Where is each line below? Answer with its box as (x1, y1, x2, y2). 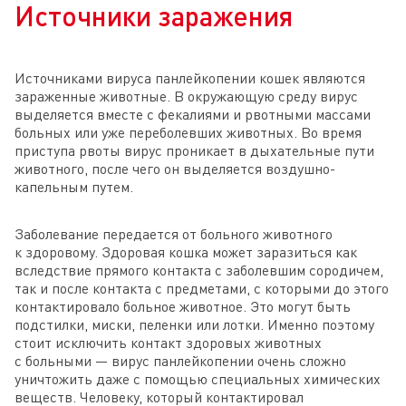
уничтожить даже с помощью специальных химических (14, 370, 381, 389)
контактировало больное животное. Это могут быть (14, 297, 351, 316)
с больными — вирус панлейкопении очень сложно (14, 352, 346, 371)
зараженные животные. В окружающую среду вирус (14, 87, 358, 106)
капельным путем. (14, 178, 133, 197)
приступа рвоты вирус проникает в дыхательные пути (14, 141, 374, 160)
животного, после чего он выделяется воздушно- (14, 159, 335, 179)
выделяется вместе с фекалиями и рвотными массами (14, 105, 371, 124)
